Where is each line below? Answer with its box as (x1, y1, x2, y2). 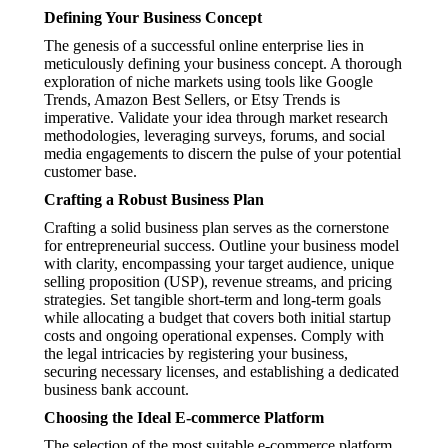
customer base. (44, 163, 137, 180)
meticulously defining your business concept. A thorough (44, 55, 402, 72)
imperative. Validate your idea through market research (44, 109, 388, 126)
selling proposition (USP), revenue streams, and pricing (44, 273, 392, 290)
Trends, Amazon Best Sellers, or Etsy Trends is (44, 91, 340, 108)
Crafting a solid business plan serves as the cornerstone (44, 219, 389, 236)
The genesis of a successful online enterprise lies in (44, 37, 364, 54)
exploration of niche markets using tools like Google (44, 73, 373, 90)
